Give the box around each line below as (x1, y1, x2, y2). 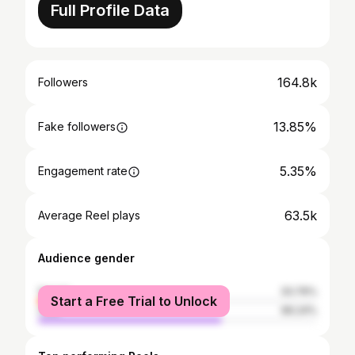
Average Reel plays (38, 208, 140, 222)
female (38, 285, 71, 297)
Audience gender (38, 251, 135, 265)
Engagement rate (38, 164, 128, 177)
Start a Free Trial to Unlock (51, 293, 217, 309)
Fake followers (38, 120, 116, 133)
